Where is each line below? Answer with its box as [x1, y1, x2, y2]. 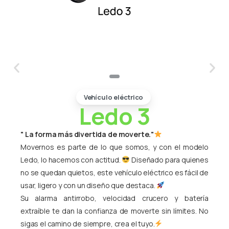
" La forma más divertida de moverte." [20, 129, 154, 139]
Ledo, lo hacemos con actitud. [20, 154, 122, 165]
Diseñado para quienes [130, 154, 209, 165]
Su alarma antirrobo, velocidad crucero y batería [20, 193, 209, 203]
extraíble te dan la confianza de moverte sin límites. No [20, 205, 209, 216]
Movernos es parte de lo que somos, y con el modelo [20, 142, 209, 152]
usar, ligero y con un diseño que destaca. [20, 180, 157, 190]
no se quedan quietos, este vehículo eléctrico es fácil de [20, 167, 209, 177]
